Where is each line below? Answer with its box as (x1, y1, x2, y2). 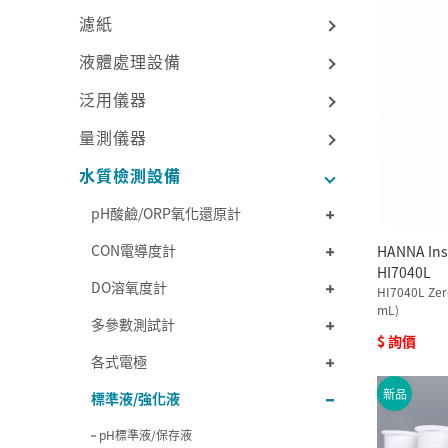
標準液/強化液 (91, 387, 181, 408)
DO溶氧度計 (91, 276, 168, 297)
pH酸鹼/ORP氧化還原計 (91, 202, 242, 223)
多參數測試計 (91, 313, 176, 334)
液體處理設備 (79, 48, 182, 73)
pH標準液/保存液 (99, 425, 193, 443)
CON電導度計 (91, 239, 177, 260)
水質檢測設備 (79, 162, 182, 187)
